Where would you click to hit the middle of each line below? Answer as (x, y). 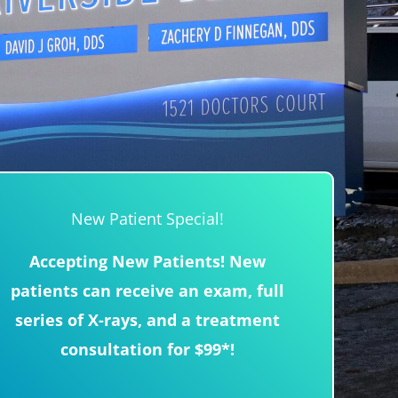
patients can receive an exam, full (147, 291)
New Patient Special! (147, 219)
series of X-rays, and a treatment (147, 320)
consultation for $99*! (147, 350)
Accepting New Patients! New (147, 262)
